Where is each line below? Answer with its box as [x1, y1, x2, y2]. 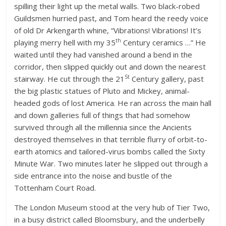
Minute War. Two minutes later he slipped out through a [14, 158, 208, 168]
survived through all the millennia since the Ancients [14, 122, 192, 132]
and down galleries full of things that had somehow [14, 109, 191, 120]
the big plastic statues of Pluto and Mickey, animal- [14, 85, 190, 96]
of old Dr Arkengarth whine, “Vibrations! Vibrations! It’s [14, 25, 202, 35]
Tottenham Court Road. [14, 182, 96, 193]
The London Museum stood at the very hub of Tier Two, [14, 202, 210, 212]
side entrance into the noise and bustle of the [14, 170, 173, 181]
